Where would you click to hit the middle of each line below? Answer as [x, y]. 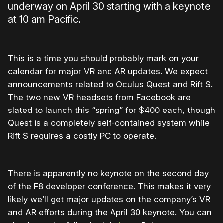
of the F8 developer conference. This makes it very [109, 186]
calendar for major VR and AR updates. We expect [108, 71]
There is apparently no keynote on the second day [108, 173]
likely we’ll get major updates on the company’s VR [109, 199]
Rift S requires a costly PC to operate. [82, 136]
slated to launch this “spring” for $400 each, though [111, 110]
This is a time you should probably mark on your [103, 58]
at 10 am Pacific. [44, 19]
